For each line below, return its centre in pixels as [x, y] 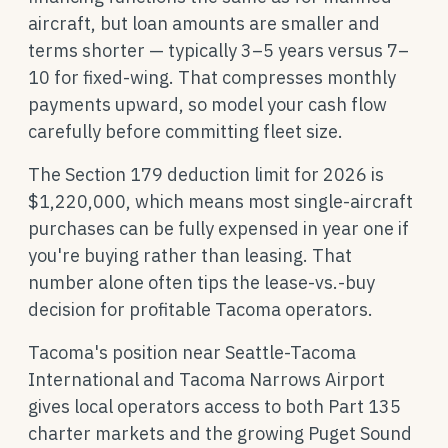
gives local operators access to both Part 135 [214, 406]
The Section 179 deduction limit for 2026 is [206, 174]
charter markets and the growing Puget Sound [220, 433]
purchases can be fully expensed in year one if [218, 228]
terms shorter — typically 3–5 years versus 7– [218, 50]
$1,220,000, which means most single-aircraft [220, 201]
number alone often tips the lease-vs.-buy [201, 282]
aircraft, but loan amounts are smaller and [204, 23]
